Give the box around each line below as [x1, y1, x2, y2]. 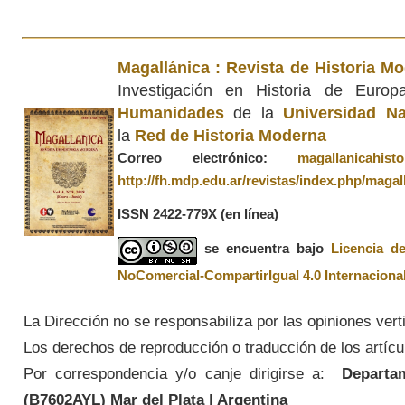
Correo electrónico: [117, 150, 298, 165]
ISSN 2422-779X [117, 206, 221, 221]
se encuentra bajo [203, 240, 331, 256]
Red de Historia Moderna [134, 126, 326, 145]
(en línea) [220, 206, 278, 221]
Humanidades [117, 103, 224, 122]
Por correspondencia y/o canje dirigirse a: [23, 363, 325, 382]
